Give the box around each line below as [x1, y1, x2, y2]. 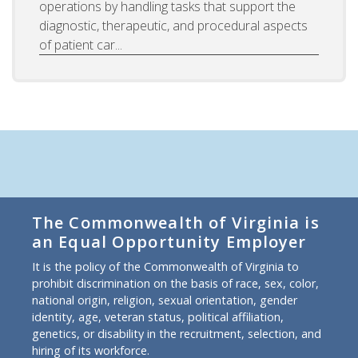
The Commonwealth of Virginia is [32, 211, 320, 233]
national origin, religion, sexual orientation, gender [32, 292, 297, 308]
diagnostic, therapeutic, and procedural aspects [39, 16, 308, 34]
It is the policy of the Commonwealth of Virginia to [32, 258, 299, 274]
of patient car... [39, 35, 122, 54]
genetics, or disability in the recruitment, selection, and [32, 325, 321, 341]
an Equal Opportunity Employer [32, 230, 307, 253]
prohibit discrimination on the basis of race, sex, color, [32, 275, 319, 291]
